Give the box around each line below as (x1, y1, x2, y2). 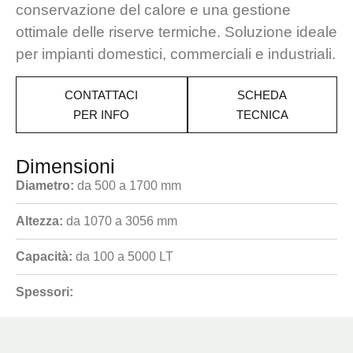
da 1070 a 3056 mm (63, 214, 177, 229)
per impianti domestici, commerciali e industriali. (16, 46, 336, 62)
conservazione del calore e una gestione (16, 2, 291, 18)
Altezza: (16, 214, 63, 229)
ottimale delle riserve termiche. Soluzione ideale (16, 24, 337, 40)
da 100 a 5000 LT (72, 250, 173, 264)
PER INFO (73, 108, 130, 122)
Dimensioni (16, 155, 115, 178)
